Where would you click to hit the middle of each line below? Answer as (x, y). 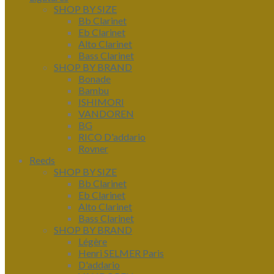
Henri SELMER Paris (121, 253)
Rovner (93, 148)
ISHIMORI (101, 102)
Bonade (94, 78)
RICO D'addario (112, 136)
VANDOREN (106, 113)
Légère (93, 241)
